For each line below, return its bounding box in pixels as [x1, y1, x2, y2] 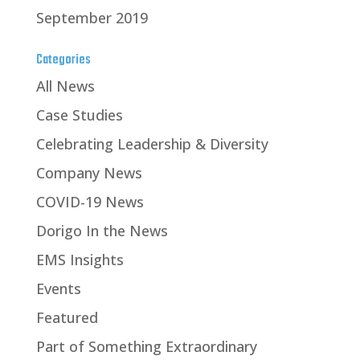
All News [35, 76, 95, 96]
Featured [35, 308, 98, 328]
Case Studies [35, 105, 123, 125]
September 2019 [35, 8, 148, 28]
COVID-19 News [35, 192, 144, 212]
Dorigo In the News [35, 221, 168, 241]
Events [35, 279, 81, 299]
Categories [35, 50, 91, 72]
